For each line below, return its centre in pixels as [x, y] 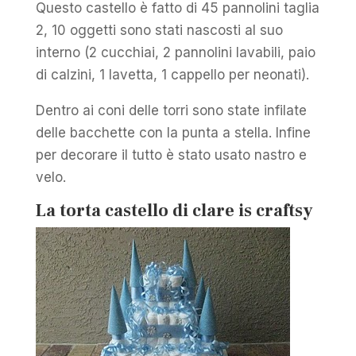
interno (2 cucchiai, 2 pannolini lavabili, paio [175, 52]
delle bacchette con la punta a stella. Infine [173, 132]
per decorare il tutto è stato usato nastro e [171, 155]
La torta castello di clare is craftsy [174, 210]
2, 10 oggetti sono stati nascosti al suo [159, 30]
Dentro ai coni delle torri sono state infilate [171, 110]
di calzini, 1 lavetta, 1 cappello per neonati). [172, 74]
